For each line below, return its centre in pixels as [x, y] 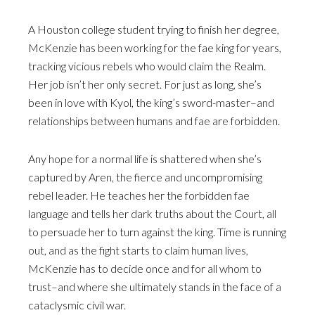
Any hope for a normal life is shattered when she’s [145, 159]
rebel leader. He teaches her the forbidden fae [139, 195]
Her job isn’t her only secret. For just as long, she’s [145, 84]
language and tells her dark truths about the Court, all [152, 213]
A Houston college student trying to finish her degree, [154, 29]
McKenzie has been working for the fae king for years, [155, 47]
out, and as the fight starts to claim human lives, [138, 250]
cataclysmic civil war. [77, 305]
